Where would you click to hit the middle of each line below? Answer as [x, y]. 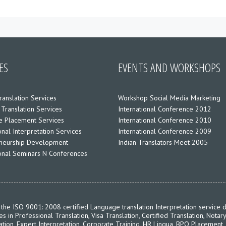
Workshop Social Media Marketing [169, 98]
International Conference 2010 [164, 120]
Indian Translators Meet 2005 [163, 142]
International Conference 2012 [164, 109]
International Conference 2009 [164, 131]
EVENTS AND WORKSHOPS [169, 67]
